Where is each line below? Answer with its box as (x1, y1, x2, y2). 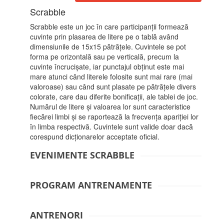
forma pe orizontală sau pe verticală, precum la (30, 51, 179, 62)
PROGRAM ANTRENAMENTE (30, 179, 152, 192)
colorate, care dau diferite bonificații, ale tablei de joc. (30, 91, 198, 102)
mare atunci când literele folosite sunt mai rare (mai (30, 71, 193, 82)
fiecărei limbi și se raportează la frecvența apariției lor (30, 111, 199, 122)
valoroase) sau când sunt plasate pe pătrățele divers (30, 81, 196, 92)
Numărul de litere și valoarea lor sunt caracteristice (30, 101, 191, 112)
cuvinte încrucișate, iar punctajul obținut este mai (30, 61, 184, 72)
